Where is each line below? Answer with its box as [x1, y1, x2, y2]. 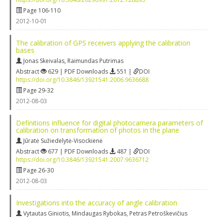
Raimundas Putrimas [67, 56, 124, 65]
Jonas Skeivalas [23, 56, 64, 65]
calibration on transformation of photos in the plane [16, 125, 179, 135]
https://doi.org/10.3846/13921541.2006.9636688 [16, 75, 149, 84]
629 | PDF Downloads [46, 67, 109, 76]
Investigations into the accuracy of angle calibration [16, 198, 177, 207]
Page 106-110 [22, 6, 61, 15]
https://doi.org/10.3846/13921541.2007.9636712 [16, 155, 149, 164]
